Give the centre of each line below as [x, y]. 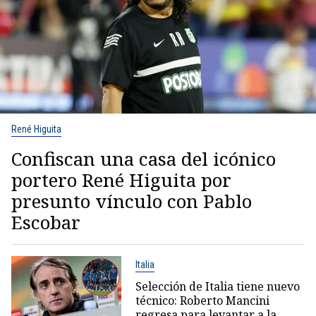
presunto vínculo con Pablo [132, 201]
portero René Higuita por [121, 180]
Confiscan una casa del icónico [144, 158]
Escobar [46, 222]
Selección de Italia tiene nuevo [217, 286]
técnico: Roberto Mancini [202, 300]
